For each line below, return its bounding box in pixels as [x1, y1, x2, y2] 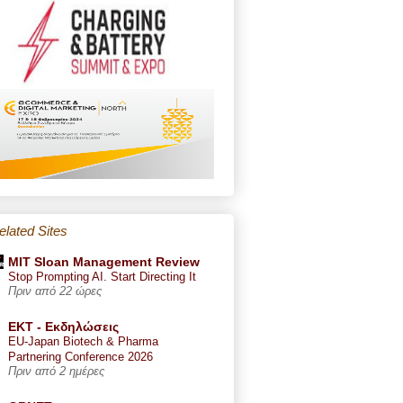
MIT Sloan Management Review [8, 254, 200, 269]
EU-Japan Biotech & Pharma [8, 334, 158, 348]
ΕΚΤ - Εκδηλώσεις [8, 318, 119, 334]
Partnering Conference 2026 [8, 349, 153, 363]
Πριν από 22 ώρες [8, 284, 102, 298]
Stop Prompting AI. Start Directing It [8, 269, 196, 283]
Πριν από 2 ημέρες [8, 364, 104, 378]
